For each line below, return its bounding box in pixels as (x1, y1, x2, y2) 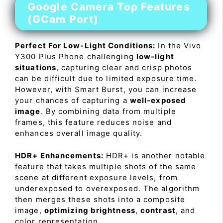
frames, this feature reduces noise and (15, 117, 172, 127)
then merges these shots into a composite (15, 194, 186, 204)
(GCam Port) (27, 13, 99, 25)
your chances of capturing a (15, 96, 130, 105)
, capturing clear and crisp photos (56, 63, 193, 72)
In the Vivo (155, 41, 202, 50)
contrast (140, 205, 176, 215)
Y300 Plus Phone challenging (15, 52, 136, 61)
